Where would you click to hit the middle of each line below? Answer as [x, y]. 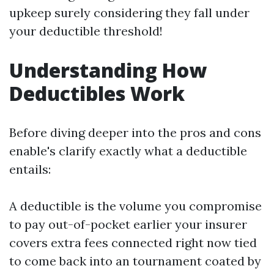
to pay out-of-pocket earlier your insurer [128, 224]
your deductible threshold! [86, 31]
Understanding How [108, 70]
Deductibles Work [97, 93]
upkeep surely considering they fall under [129, 13]
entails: [30, 169]
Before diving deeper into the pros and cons [135, 132]
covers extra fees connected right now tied [133, 243]
